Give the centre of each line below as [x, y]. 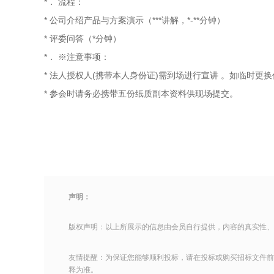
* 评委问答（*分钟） [83, 39]
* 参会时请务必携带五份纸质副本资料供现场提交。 [141, 94]
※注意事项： [84, 57]
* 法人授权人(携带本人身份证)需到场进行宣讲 [131, 75]
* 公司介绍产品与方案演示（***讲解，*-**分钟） [135, 20]
